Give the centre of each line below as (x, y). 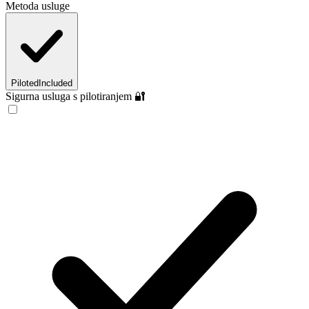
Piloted (25, 83)
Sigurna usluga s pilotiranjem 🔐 (76, 96)
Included (56, 83)
